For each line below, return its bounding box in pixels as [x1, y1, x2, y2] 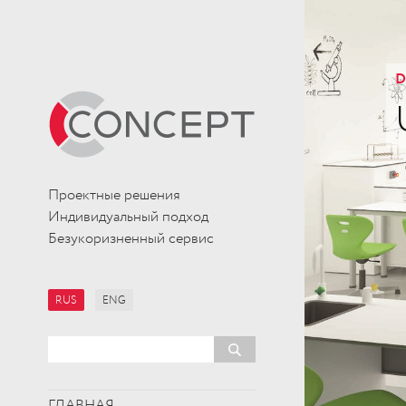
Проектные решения [48, 188, 180, 203]
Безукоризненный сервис [48, 231, 214, 246]
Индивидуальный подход [48, 209, 208, 225]
